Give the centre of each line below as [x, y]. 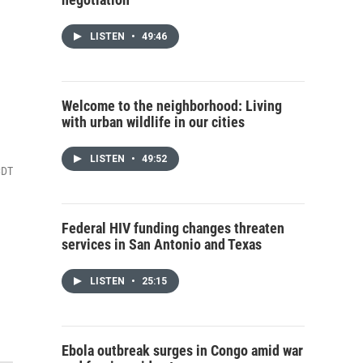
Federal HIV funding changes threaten [173, 228]
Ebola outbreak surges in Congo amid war [182, 350]
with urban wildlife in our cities [153, 122]
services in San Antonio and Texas [162, 244]
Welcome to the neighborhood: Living [172, 106]
